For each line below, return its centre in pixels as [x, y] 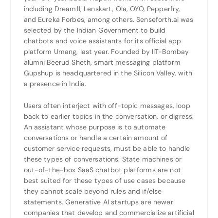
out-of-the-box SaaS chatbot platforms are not [102, 170]
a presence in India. [55, 84]
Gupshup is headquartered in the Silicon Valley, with [108, 73]
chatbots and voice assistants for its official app [102, 41]
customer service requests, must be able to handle [107, 148]
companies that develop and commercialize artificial [109, 212]
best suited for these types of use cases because [105, 180]
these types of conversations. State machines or [103, 159]
